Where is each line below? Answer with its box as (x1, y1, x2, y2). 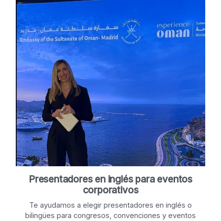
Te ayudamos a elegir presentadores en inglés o (29, 201, 192, 210)
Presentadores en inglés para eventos (28, 174, 193, 185)
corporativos (82, 184, 139, 196)
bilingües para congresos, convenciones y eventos (25, 211, 196, 220)
